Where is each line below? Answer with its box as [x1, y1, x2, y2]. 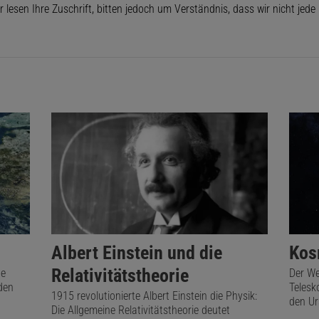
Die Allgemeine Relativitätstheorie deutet [51, 303, 231, 317]
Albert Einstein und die [51, 242, 223, 263]
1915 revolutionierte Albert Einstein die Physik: [51, 289, 258, 303]
